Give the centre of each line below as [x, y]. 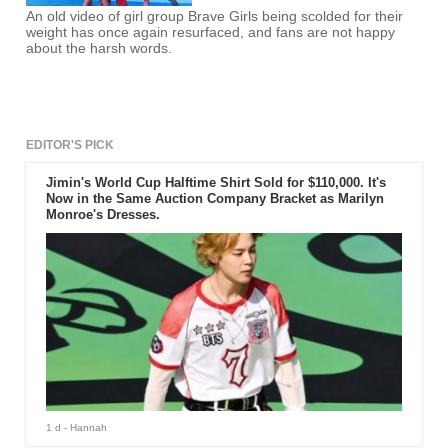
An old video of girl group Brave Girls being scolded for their [215, 17]
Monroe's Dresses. [102, 215]
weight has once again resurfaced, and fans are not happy [211, 33]
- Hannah [83, 427]
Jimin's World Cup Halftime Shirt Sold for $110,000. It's [215, 183]
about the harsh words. [99, 49]
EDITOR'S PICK [70, 145]
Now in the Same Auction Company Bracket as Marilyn [214, 199]
